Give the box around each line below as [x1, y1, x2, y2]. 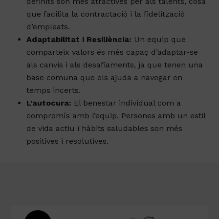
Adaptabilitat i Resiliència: [26, 59, 132, 68]
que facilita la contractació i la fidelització [26, 33, 185, 43]
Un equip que [131, 59, 186, 68]
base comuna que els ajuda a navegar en [26, 97, 183, 107]
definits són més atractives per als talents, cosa [26, 21, 206, 30]
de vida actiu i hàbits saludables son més [26, 148, 183, 157]
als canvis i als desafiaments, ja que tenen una [26, 84, 203, 94]
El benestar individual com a [71, 122, 181, 132]
